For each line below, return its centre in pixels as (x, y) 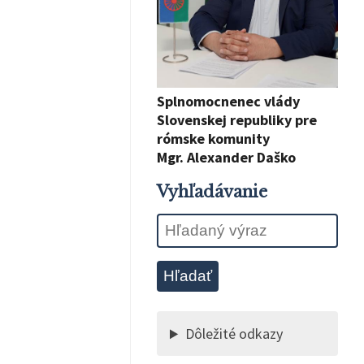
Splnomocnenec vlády (228, 102)
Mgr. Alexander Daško (226, 158)
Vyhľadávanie (212, 192)
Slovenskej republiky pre (237, 120)
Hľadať (188, 276)
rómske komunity (213, 139)
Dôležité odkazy (234, 334)
